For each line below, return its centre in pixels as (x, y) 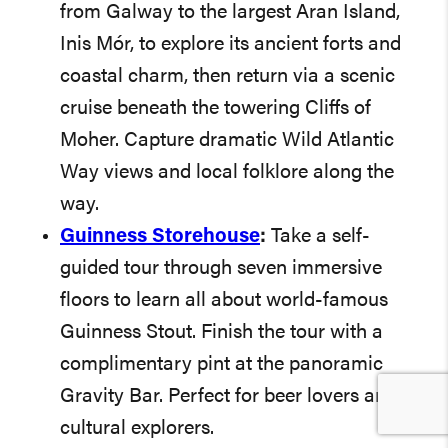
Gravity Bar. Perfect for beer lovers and (228, 396)
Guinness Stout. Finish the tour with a (221, 332)
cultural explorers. (137, 428)
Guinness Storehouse (160, 236)
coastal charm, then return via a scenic (227, 76)
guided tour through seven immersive (221, 268)
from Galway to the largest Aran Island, (230, 12)
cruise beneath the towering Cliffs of (215, 108)
